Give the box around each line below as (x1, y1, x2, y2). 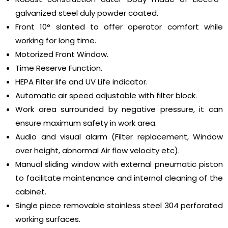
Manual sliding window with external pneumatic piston (15, 159, 223, 170)
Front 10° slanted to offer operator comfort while (15, 21, 223, 33)
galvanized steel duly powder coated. (15, 8, 158, 19)
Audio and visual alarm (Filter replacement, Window (15, 131, 223, 142)
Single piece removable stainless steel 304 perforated (15, 200, 223, 211)
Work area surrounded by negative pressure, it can (15, 104, 223, 115)
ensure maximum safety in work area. (15, 118, 157, 129)
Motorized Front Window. (15, 49, 108, 60)
